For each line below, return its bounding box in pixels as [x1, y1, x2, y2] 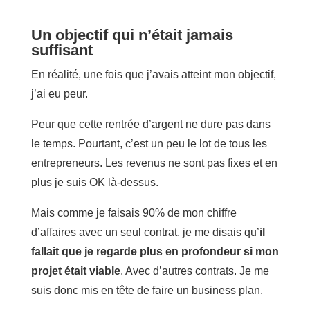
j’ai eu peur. [30, 87, 88, 100]
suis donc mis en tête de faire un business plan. [30, 284, 263, 296]
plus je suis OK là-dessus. [30, 176, 158, 188]
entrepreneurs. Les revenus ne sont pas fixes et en [30, 156, 277, 169]
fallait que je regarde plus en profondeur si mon [30, 245, 279, 257]
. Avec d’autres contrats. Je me [120, 264, 269, 277]
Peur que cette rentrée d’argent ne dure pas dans [30, 118, 271, 130]
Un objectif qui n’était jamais [30, 26, 233, 44]
